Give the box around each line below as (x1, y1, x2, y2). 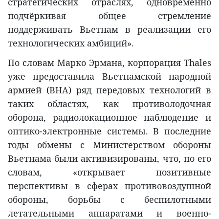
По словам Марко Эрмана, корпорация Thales (8, 56, 211, 68)
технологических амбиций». (8, 37, 134, 49)
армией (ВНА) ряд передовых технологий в (8, 84, 211, 96)
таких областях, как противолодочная (8, 97, 211, 109)
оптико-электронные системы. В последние (8, 125, 211, 137)
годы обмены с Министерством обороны (8, 138, 211, 151)
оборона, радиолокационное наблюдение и (8, 111, 211, 123)
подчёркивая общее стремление (8, 9, 211, 22)
